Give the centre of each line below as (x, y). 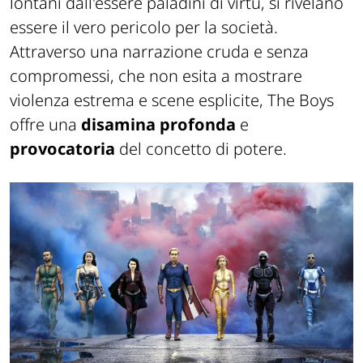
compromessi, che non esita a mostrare (156, 75)
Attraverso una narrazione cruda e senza (159, 51)
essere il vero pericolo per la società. (144, 27)
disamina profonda (158, 124)
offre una (45, 124)
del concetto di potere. (201, 148)
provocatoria (62, 148)
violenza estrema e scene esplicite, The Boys (172, 100)
